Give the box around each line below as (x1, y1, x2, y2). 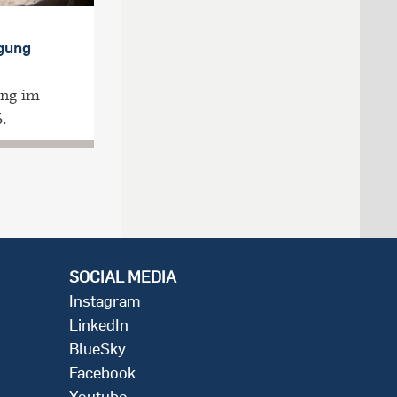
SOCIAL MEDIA (69, 267, 176, 288)
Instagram (69, 291, 141, 312)
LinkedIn (69, 315, 128, 336)
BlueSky (69, 339, 126, 360)
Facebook (69, 362, 136, 384)
